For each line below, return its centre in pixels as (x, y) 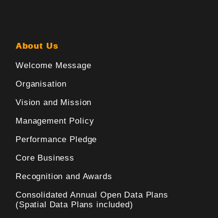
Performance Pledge (56, 140)
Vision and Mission (54, 103)
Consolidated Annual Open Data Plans (92, 195)
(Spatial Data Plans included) (74, 205)
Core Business (45, 158)
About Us (37, 46)
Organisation (41, 84)
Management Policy (55, 121)
